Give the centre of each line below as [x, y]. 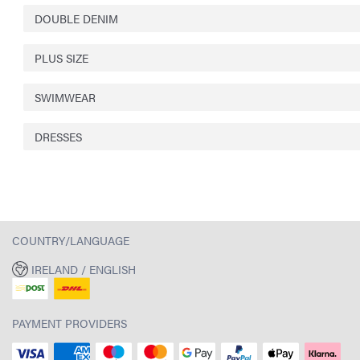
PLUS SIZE [61, 57]
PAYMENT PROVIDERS [70, 323]
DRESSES [58, 136]
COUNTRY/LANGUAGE [71, 240]
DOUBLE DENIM [76, 18]
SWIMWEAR [65, 97]
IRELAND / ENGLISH [83, 270]
